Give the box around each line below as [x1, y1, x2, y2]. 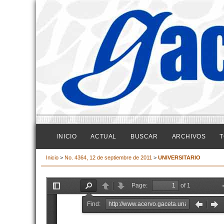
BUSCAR [130, 133, 158, 140]
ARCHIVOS [171, 133, 206, 140]
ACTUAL [90, 133, 116, 140]
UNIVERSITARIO [158, 154, 200, 161]
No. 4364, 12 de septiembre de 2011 [64, 154, 152, 161]
